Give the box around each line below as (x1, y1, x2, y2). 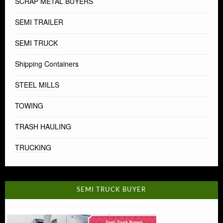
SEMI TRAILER (15, 17, 63, 27)
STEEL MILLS (15, 80, 59, 90)
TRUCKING (15, 142, 51, 153)
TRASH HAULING (15, 121, 71, 132)
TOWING (15, 101, 43, 111)
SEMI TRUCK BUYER (77, 187, 146, 194)
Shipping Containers (15, 59, 79, 69)
